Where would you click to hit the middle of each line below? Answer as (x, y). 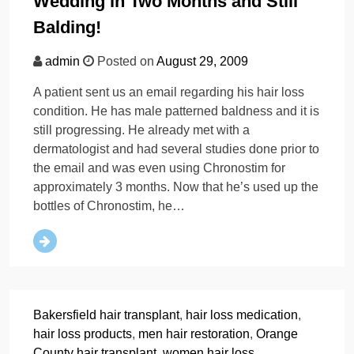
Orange (277, 334)
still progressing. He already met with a (141, 130)
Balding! (67, 28)
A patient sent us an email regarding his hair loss (169, 92)
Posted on (125, 62)
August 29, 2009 (202, 62)
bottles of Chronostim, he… (109, 206)
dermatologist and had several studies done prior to (176, 149)
